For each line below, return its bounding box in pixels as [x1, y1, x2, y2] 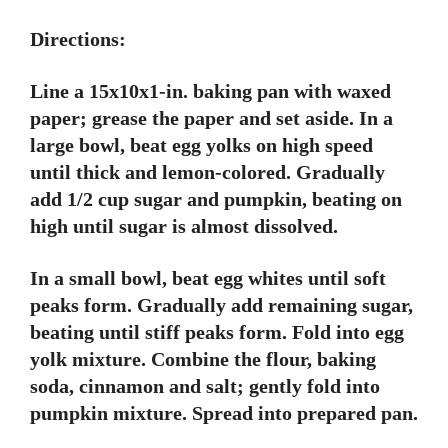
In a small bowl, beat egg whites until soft [30, 267, 386, 289]
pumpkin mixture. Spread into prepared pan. [30, 402, 418, 424]
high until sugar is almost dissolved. [30, 215, 338, 237]
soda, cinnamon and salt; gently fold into [30, 375, 380, 397]
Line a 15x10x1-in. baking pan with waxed [30, 80, 391, 102]
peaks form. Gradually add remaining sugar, [30, 294, 413, 316]
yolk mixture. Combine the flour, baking [30, 348, 376, 370]
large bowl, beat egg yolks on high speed [30, 134, 373, 156]
